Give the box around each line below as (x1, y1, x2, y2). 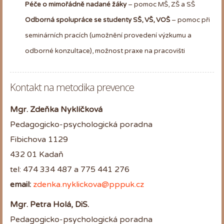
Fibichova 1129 (10, 134, 68, 144)
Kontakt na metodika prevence (10, 80, 134, 94)
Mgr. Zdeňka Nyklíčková (10, 104, 102, 114)
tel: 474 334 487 (10, 164, 74, 174)
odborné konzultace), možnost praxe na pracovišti (25, 46, 185, 55)
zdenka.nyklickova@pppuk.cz (33, 179, 144, 189)
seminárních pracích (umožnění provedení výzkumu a (25, 31, 191, 39)
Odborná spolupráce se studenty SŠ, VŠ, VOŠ (25, 15, 170, 24)
